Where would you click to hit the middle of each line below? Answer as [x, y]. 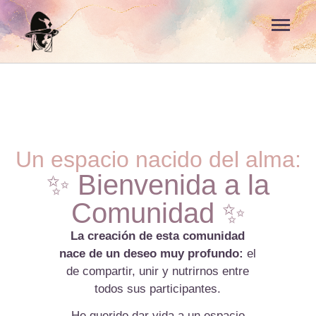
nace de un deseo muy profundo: [152, 254]
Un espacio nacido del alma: [158, 159]
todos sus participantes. [158, 289]
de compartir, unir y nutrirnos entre [158, 271]
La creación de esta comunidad [158, 236]
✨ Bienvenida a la [158, 185]
